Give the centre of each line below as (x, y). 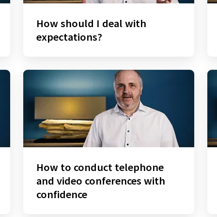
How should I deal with (91, 23)
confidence (62, 194)
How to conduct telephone (100, 167)
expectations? (69, 37)
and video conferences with (101, 180)
